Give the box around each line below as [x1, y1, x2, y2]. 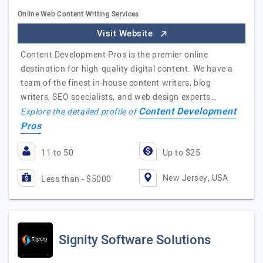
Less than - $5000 [41, 173, 112, 186]
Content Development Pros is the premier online [21, 49, 208, 61]
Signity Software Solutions [59, 231, 211, 249]
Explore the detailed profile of [21, 106, 139, 118]
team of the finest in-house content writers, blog [21, 77, 211, 89]
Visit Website [96, 27, 156, 40]
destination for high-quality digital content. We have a [21, 63, 234, 75]
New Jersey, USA [162, 171, 228, 184]
